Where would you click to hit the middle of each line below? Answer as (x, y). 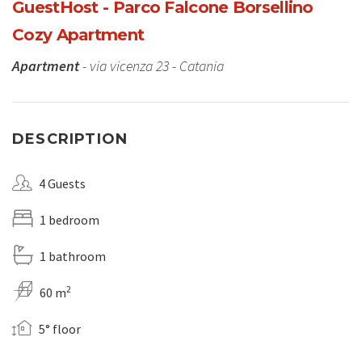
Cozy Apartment (78, 35)
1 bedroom (69, 220)
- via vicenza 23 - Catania (152, 66)
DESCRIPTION (70, 139)
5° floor (60, 329)
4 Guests (62, 184)
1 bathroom (73, 257)
